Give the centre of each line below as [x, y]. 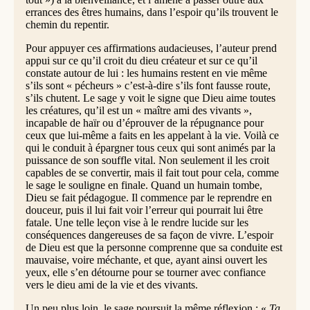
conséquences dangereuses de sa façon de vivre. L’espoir [149, 235]
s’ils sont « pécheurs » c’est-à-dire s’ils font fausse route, [148, 86]
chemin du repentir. [67, 25]
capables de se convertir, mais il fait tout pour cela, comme [152, 173]
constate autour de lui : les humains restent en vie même [146, 73]
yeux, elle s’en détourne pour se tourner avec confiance [145, 273]
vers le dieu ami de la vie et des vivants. [111, 285]
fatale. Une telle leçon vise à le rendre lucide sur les [137, 223]
